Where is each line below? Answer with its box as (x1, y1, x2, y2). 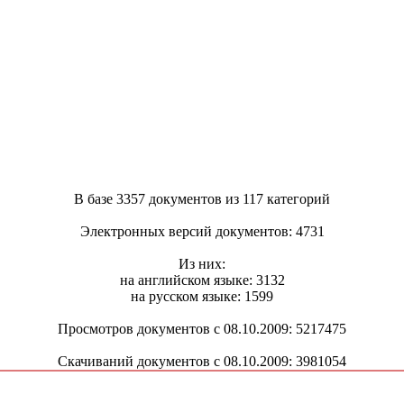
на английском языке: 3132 (119, 271, 285, 288)
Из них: (179, 255, 225, 271)
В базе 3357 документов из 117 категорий (74, 190, 330, 207)
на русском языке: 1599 (131, 288, 273, 304)
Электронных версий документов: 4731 (79, 223, 325, 239)
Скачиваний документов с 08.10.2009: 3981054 (58, 353, 346, 369)
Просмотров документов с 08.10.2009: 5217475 (58, 320, 346, 336)
